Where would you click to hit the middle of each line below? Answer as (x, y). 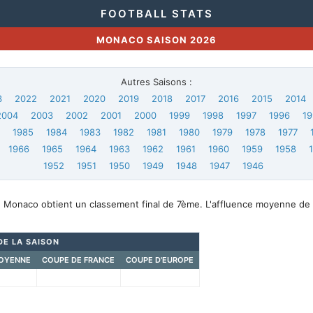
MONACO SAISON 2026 (156, 40)
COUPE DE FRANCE (78, 260)
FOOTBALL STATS (156, 14)
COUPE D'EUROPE (159, 260)
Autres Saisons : (156, 82)
